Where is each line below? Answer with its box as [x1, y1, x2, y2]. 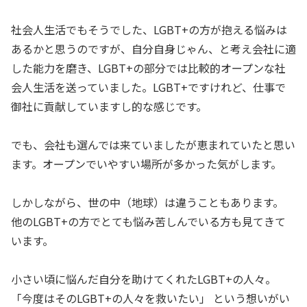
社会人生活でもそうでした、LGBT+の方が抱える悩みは [11, 21, 287, 38]
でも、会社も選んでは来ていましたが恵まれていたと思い [11, 136, 295, 153]
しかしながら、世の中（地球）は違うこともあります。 [11, 194, 284, 211]
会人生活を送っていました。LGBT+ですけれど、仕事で [11, 79, 286, 96]
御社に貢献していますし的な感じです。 [11, 98, 207, 115]
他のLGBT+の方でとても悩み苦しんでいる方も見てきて [11, 213, 286, 230]
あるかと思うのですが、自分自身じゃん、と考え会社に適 [11, 40, 296, 58]
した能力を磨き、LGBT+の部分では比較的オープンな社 [11, 60, 286, 77]
